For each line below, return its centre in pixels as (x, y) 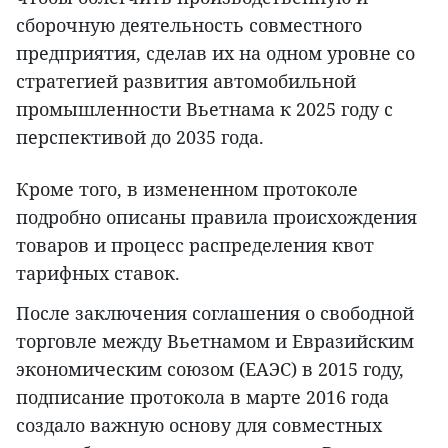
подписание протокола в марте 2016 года (202, 397)
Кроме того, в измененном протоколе (187, 189)
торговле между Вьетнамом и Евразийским (215, 341)
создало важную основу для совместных (199, 425)
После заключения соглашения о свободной (215, 313)
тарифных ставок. (98, 273)
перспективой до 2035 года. (140, 137)
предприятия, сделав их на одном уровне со (215, 53)
